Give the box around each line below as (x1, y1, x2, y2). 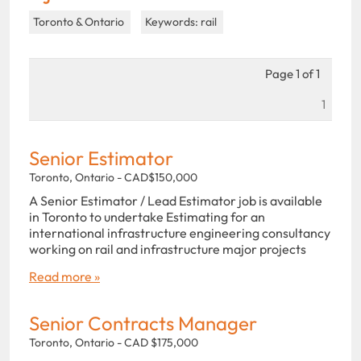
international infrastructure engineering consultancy (29, 224, 330, 241)
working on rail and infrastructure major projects (29, 240, 306, 257)
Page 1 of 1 (265, 65, 320, 81)
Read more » (29, 268, 100, 284)
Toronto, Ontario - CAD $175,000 (29, 334, 198, 350)
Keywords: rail (145, 14, 219, 29)
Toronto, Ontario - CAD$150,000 (29, 169, 197, 185)
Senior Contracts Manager (29, 310, 257, 335)
